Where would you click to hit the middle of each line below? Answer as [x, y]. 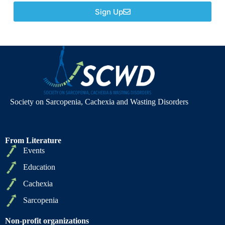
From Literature [33, 140]
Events [34, 151]
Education [39, 167]
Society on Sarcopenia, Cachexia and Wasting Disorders [99, 101]
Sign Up [109, 12]
